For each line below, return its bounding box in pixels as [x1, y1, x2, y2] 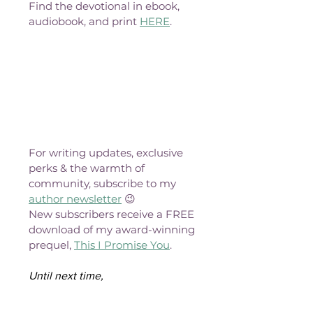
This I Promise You [74, 238, 170, 252]
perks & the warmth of [29, 161, 147, 175]
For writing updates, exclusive [29, 145, 186, 159]
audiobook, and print [29, 14, 140, 28]
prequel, [29, 238, 74, 252]
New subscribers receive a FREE [29, 207, 197, 221]
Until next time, [29, 269, 103, 282]
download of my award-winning [29, 222, 198, 236]
